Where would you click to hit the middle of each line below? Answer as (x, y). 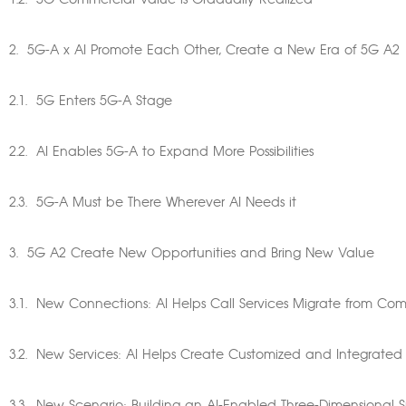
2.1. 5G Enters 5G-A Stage (91, 101)
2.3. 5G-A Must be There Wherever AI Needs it (153, 203)
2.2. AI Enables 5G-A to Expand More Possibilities (161, 152)
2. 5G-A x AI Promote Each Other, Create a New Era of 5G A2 (204, 51)
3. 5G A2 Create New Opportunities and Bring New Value (192, 254)
